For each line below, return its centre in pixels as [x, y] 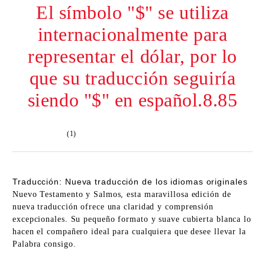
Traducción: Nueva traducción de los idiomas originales [130, 182]
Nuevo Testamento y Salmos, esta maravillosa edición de [122, 194]
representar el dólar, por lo [132, 56]
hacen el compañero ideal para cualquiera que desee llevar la [129, 232]
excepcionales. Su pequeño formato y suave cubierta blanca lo [132, 219]
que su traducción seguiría [132, 78]
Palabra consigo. [44, 244]
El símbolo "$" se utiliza [132, 12]
